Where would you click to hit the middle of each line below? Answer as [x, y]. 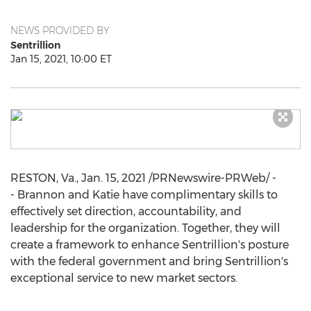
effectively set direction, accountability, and [126, 211]
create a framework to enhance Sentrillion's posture [150, 245]
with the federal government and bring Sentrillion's [149, 261]
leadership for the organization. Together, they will [145, 228]
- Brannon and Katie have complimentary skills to [144, 195]
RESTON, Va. [43, 178]
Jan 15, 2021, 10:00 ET [61, 59]
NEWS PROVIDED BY [60, 31]
